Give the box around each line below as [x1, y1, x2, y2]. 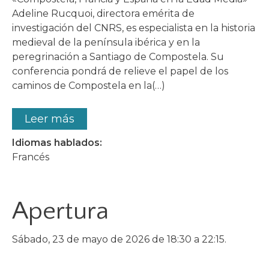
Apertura [12, 197, 109, 226]
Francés [12, 151, 49, 163]
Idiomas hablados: [12, 137, 102, 149]
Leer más [25, 112, 74, 126]
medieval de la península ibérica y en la [12, 37, 200, 49]
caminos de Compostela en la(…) [12, 80, 165, 92]
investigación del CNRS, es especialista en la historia [12, 22, 255, 34]
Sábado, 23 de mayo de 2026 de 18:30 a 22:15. [12, 234, 226, 246]
